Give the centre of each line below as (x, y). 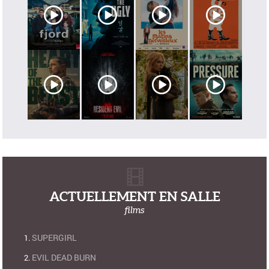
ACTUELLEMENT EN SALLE (134, 196)
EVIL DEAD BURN (64, 258)
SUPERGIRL (54, 238)
